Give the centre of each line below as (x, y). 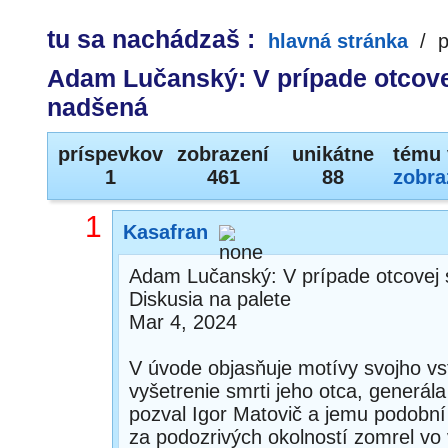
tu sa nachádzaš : (154, 39)
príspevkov (110, 154)
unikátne (333, 154)
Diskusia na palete (210, 299)
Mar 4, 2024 (183, 322)
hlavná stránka (338, 41)
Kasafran (165, 232)
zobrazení (223, 154)
